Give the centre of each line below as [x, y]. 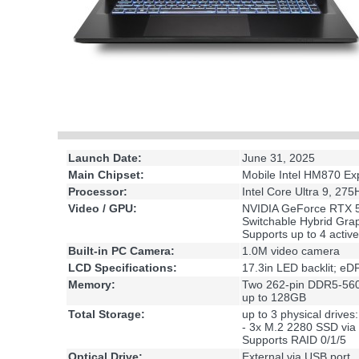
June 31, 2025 [278, 158]
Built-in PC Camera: [121, 251]
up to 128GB [274, 298]
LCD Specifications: [123, 268]
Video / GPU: [103, 209]
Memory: [92, 285]
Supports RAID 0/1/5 [294, 340]
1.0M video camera [291, 251]
